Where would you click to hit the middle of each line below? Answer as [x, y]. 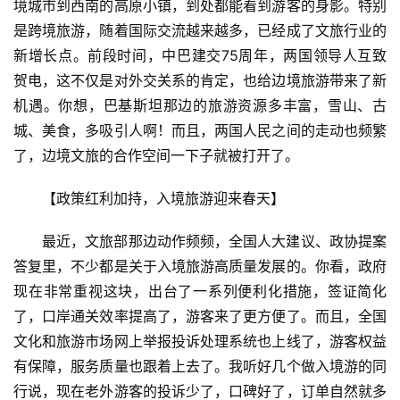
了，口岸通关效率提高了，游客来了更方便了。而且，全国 [200, 317]
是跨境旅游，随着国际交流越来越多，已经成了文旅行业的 [200, 31]
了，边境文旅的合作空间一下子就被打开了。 [156, 156]
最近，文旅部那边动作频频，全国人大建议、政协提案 [214, 242]
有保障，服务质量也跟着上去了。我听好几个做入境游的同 [200, 367]
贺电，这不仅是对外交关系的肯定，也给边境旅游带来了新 [200, 81]
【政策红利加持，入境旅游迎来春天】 [163, 199]
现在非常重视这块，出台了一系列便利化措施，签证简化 [200, 292]
